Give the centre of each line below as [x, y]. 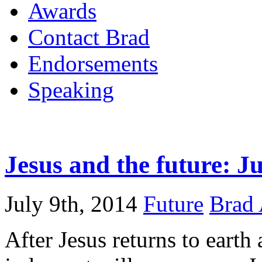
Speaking [71, 89]
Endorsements [93, 63]
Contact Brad [89, 37]
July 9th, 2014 [71, 204]
